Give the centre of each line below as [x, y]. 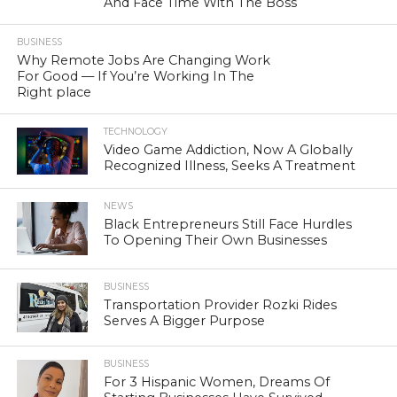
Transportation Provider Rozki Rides [221, 304]
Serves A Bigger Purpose [185, 320]
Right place [54, 92]
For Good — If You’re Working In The [135, 76]
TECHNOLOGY [136, 131]
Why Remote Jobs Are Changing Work [143, 60]
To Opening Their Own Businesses [216, 241]
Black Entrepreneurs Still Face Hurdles [228, 225]
